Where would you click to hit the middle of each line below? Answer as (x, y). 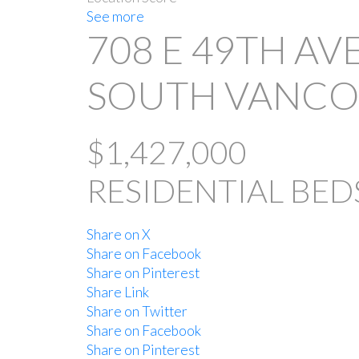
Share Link (117, 292)
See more (115, 16)
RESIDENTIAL (185, 190)
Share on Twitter (137, 311)
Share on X (118, 234)
